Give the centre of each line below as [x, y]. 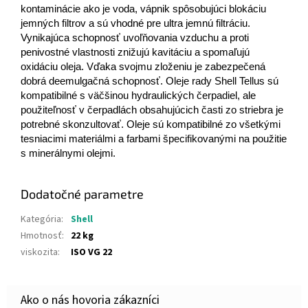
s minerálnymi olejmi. [78, 154]
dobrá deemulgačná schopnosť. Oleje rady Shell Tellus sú [150, 81]
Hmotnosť [41, 236]
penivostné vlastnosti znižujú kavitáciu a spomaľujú [135, 53]
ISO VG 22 [91, 253]
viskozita [39, 253]
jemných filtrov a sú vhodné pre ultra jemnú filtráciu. [135, 24]
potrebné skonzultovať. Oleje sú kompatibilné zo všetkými [151, 125]
